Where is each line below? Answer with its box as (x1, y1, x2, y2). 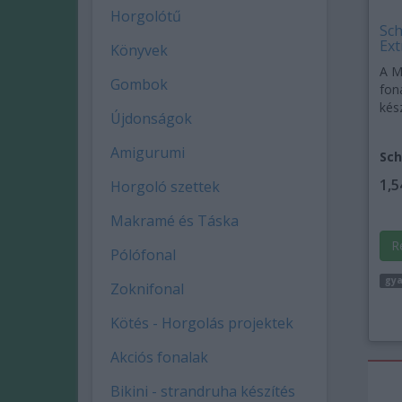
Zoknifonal (110, 279, 184, 299)
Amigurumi (110, 143, 185, 162)
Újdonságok (110, 109, 192, 128)
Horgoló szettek (110, 177, 220, 197)
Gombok (110, 74, 168, 94)
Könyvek (110, 40, 168, 60)
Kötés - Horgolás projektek (110, 313, 293, 333)
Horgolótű (110, 6, 181, 26)
